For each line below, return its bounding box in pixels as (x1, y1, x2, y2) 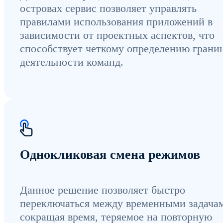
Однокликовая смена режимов (20, 147, 200, 162)
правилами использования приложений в (20, 15, 213, 28)
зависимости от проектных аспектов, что (20, 28, 215, 41)
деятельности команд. (20, 55, 123, 68)
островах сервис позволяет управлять (20, 1, 197, 14)
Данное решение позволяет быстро (20, 183, 185, 196)
